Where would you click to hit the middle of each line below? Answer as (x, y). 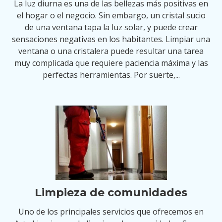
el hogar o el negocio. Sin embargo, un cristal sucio (111, 15)
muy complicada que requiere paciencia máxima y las (111, 63)
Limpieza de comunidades (111, 193)
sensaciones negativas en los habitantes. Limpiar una (111, 39)
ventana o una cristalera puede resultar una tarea (111, 51)
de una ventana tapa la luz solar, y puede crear (111, 27)
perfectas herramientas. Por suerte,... (111, 75)
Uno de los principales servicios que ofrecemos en (111, 212)
